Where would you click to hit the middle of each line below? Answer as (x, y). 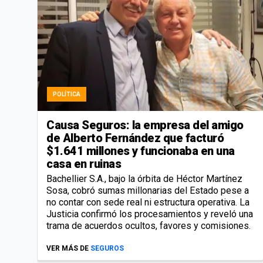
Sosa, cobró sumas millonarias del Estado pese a (148, 190)
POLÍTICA (67, 94)
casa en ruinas (84, 163)
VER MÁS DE (68, 248)
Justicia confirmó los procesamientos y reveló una (150, 214)
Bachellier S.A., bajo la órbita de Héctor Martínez (144, 178)
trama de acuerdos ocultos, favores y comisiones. (149, 225)
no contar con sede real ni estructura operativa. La (148, 202)
